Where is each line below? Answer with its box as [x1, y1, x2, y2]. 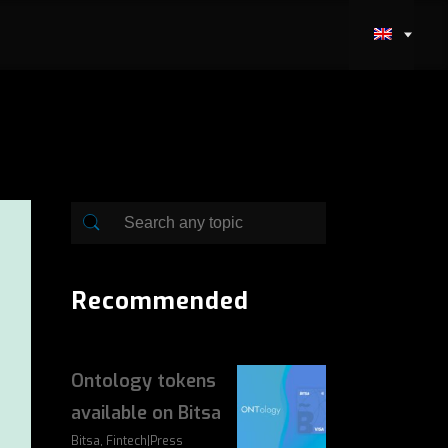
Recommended [71, 285, 249, 317]
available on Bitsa [71, 401, 221, 425]
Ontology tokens [71, 369, 216, 393]
